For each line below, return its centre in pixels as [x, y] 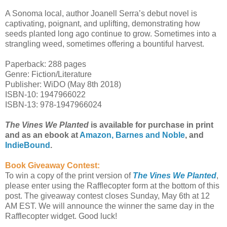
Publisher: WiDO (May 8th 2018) [63, 85]
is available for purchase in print [151, 125]
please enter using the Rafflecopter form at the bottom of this [112, 186]
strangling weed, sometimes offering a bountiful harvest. [105, 44]
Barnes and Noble [150, 135]
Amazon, [97, 135]
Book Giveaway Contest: [52, 166]
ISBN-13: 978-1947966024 [53, 105]
